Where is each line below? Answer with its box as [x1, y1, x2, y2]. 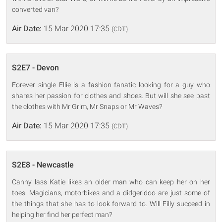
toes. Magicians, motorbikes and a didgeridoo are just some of [12, 188, 210, 197]
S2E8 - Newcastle [12, 160, 74, 169]
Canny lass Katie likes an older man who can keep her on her [12, 177, 210, 186]
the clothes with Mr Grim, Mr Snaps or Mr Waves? [12, 102, 163, 111]
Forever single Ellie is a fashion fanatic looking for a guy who [12, 80, 210, 89]
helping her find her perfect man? [12, 210, 112, 219]
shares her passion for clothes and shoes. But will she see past [12, 91, 210, 100]
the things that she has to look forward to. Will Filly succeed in [12, 199, 210, 208]
